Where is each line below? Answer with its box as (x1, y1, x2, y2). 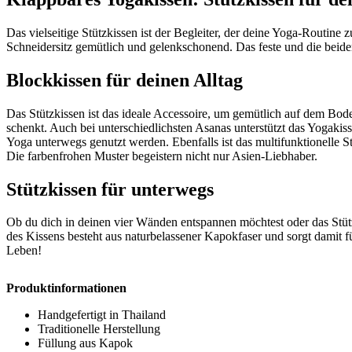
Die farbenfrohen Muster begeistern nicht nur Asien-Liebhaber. (6, 148, 317, 163)
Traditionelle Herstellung (38, 322, 160, 336)
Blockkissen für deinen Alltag (6, 69, 243, 90)
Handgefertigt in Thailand (38, 308, 166, 322)
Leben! (6, 244, 42, 258)
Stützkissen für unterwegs (6, 178, 214, 200)
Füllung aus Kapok (38, 336, 133, 350)
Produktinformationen (6, 281, 126, 295)
